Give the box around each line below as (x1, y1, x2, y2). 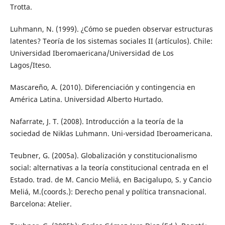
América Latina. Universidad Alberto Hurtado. (10, 94, 163, 104)
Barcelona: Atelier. (10, 199, 72, 209)
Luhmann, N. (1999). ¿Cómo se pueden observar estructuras (10, 24, 213, 34)
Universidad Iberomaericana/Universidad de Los (10, 48, 174, 58)
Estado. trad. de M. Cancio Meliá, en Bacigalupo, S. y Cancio (10, 175, 211, 185)
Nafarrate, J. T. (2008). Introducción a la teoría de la (10, 117, 183, 127)
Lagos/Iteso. (10, 60, 51, 70)
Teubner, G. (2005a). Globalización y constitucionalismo (10, 151, 197, 161)
